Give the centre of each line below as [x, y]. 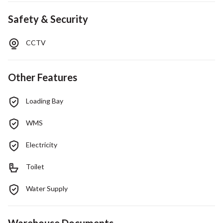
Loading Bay [45, 101]
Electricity [42, 144]
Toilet [35, 166]
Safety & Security [48, 19]
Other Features [43, 77]
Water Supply [47, 188]
